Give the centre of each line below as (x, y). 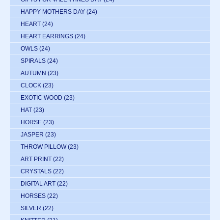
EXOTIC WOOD (41, 98)
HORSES (33, 196)
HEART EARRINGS (47, 37)
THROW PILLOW (43, 147)
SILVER (31, 208)
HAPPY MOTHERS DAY (53, 12)
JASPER (32, 135)
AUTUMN (33, 73)
